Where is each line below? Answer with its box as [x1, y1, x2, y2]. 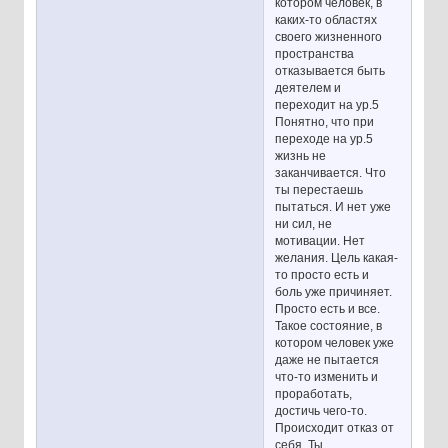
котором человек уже [275, 335, 395, 350]
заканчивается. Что [275, 165, 387, 180]
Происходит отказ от [275, 420, 395, 435]
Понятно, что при [275, 114, 375, 129]
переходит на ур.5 [275, 97, 380, 112]
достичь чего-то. [275, 403, 368, 418]
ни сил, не [275, 216, 333, 231]
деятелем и [275, 80, 342, 95]
